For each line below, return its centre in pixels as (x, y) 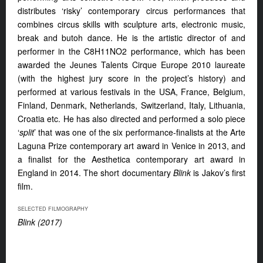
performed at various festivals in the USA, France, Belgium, (131, 92)
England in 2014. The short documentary (95, 173)
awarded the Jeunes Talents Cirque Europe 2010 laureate (131, 65)
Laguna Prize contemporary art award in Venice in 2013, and (131, 146)
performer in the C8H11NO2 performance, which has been (131, 51)
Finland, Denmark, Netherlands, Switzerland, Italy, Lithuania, (131, 105)
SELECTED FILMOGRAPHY (53, 209)
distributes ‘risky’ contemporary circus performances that (131, 11)
